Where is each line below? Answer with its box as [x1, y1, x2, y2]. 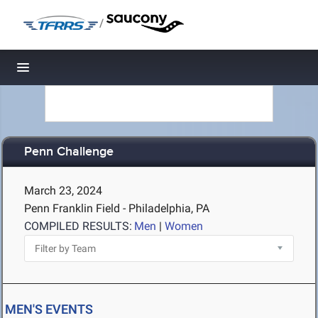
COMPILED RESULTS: [24, 219, 132, 233]
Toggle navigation [23, 64, 119, 79]
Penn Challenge [24, 144, 114, 160]
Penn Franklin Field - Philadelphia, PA [24, 202, 209, 215]
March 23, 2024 [24, 184, 102, 197]
